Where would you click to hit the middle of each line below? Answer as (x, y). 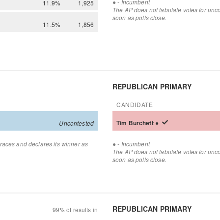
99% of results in (75, 209)
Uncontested (76, 123)
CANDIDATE (135, 104)
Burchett (142, 123)
